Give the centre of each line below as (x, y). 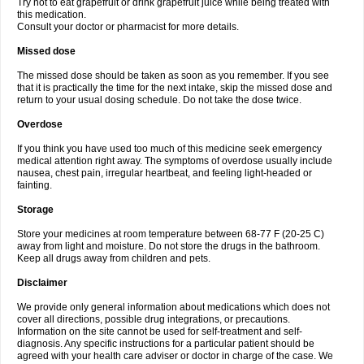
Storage (35, 210)
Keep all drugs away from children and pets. (114, 258)
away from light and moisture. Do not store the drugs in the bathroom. (169, 246)
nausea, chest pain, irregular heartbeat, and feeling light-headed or (165, 173)
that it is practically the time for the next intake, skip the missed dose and (175, 88)
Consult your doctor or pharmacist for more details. (128, 27)
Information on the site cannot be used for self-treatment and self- (160, 331)
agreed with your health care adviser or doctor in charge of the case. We (175, 356)
